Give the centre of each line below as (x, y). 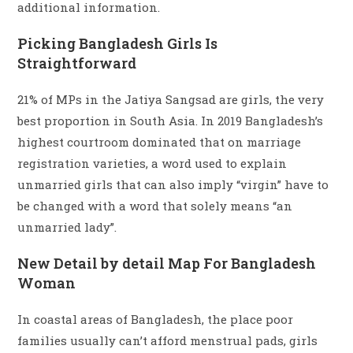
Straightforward (77, 63)
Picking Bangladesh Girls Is (118, 44)
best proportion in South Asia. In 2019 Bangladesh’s (171, 121)
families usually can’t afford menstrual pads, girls (168, 341)
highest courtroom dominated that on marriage (160, 142)
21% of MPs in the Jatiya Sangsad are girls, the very (171, 100)
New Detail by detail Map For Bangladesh (167, 264)
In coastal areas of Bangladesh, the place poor (156, 320)
